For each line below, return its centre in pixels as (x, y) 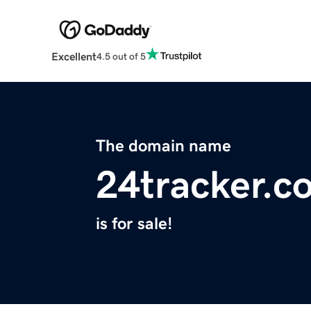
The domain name (163, 146)
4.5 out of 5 (121, 56)
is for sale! (134, 224)
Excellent (74, 57)
